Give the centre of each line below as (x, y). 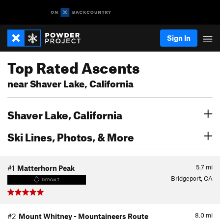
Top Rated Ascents (73, 65)
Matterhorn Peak (46, 168)
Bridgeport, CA (192, 178)
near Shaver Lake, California (70, 82)
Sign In (179, 38)
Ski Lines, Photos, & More (71, 135)
